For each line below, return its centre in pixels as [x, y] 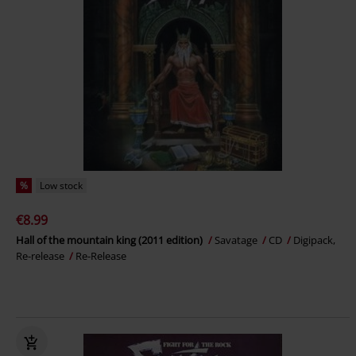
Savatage [237, 240]
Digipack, [314, 240]
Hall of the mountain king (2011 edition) [110, 240]
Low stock [61, 186]
